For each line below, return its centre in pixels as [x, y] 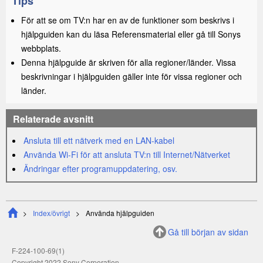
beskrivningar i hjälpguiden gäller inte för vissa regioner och [131, 76]
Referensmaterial [144, 34]
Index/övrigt [51, 213]
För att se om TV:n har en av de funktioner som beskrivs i [128, 20]
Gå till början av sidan [208, 232]
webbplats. [41, 48]
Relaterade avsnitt [53, 119]
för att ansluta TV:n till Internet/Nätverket [154, 154]
